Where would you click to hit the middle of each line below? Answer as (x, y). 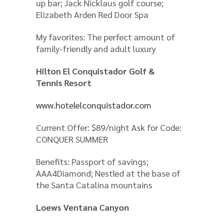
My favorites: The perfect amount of (106, 36)
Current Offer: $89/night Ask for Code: (109, 127)
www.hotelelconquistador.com (94, 105)
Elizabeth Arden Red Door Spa (92, 14)
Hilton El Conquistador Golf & (95, 71)
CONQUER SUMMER (72, 139)
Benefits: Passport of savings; (92, 161)
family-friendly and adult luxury (96, 48)
